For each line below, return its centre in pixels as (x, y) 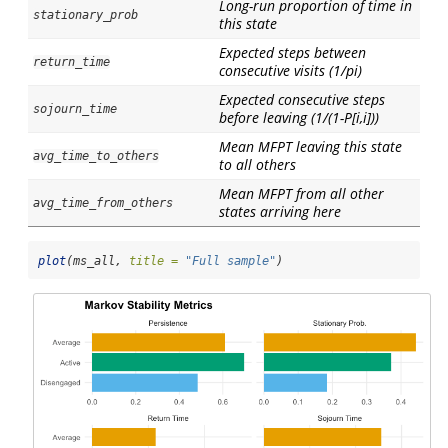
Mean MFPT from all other (301, 194)
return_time (71, 62)
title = (153, 261)
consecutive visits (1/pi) (290, 71)
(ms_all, (97, 261)
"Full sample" (230, 261)
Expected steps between (292, 53)
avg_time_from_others (103, 203)
